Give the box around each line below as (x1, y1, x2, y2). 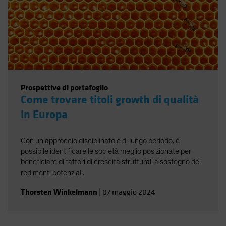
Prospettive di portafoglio (21, 82, 108, 93)
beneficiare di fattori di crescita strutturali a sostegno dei (21, 158, 201, 166)
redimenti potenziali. (21, 168, 84, 177)
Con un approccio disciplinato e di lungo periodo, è (21, 137, 180, 145)
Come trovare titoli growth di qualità (21, 93, 199, 107)
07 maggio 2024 (102, 187, 155, 197)
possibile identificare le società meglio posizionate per (21, 147, 191, 155)
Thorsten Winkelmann (21, 187, 97, 197)
